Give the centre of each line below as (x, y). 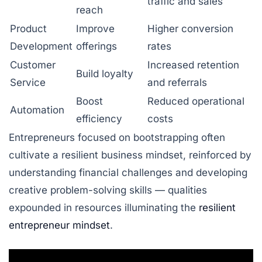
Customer (33, 65)
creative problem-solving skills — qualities (108, 190)
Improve (95, 29)
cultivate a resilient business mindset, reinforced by (130, 155)
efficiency (99, 119)
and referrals (177, 82)
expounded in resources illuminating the (104, 208)
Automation (37, 110)
